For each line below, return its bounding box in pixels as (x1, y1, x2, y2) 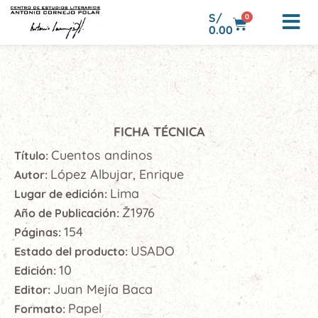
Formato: (14, 302, 68, 316)
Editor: (14, 283, 53, 297)
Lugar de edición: (14, 187, 110, 201)
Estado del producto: (14, 244, 131, 258)
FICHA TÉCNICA (113, 124, 205, 140)
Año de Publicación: (14, 206, 122, 220)
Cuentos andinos (51, 147, 153, 163)
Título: (14, 148, 51, 163)
